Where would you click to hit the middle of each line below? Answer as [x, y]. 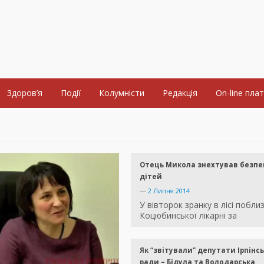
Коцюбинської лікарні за [188, 216]
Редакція [180, 93]
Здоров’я [25, 93]
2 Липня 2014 [169, 191]
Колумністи [122, 93]
